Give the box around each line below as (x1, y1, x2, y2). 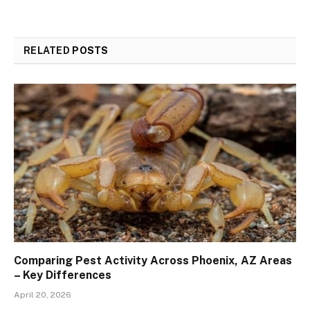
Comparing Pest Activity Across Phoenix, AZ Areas (14, 254, 292, 268)
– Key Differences (14, 268, 111, 282)
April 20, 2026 (14, 290, 71, 300)
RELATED (24, 44, 73, 56)
